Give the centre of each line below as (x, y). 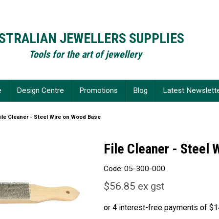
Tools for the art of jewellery (85, 54)
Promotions (99, 91)
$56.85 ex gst (134, 186)
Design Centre (40, 91)
